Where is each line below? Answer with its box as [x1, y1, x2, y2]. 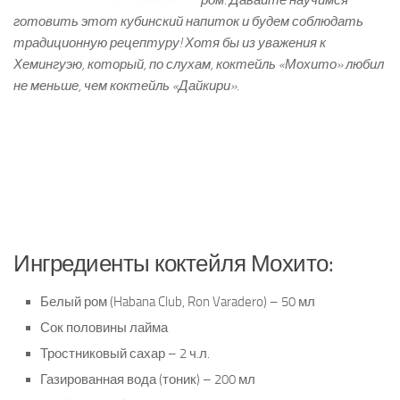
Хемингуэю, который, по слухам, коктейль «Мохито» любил [13, 56, 384, 73]
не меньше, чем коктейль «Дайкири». [13, 78, 239, 95]
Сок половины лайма [40, 320, 168, 337]
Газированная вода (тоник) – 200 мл [40, 371, 255, 388]
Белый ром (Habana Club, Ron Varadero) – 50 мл [40, 294, 315, 311]
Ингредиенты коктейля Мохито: [13, 250, 333, 279]
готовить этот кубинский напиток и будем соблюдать [13, 13, 363, 30]
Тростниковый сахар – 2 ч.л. [40, 346, 210, 362]
